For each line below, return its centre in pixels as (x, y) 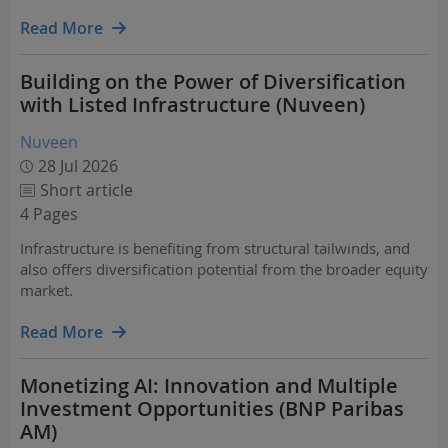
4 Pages (49, 214)
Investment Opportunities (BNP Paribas (212, 408)
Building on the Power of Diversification (213, 81)
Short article (86, 190)
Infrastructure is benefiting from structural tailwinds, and (215, 248)
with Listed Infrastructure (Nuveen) (192, 104)
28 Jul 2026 (78, 166)
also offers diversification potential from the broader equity (224, 269)
